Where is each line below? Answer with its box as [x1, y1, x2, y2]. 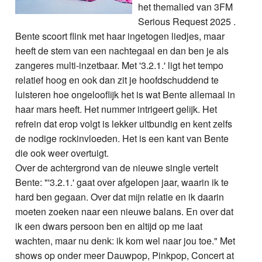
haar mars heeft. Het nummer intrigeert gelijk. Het [15, 102, 218, 116]
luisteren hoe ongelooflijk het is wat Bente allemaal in [15, 87, 236, 101]
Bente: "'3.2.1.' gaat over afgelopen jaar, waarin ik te [15, 175, 229, 189]
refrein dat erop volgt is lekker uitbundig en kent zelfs [15, 116, 233, 130]
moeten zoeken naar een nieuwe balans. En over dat [15, 204, 234, 218]
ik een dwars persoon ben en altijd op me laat [15, 219, 203, 233]
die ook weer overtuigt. [15, 146, 109, 160]
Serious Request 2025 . [138, 14, 236, 28]
